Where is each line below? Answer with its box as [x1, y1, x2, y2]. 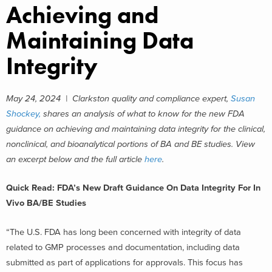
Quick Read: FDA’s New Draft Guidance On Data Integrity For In [6, 183, 260, 194]
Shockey [6, 108, 39, 119]
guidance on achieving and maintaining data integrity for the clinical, [6, 123, 265, 134]
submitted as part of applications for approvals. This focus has [6, 257, 243, 268]
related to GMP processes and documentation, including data [6, 242, 240, 253]
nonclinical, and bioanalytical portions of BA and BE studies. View [6, 138, 255, 149]
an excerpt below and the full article [6, 154, 144, 165]
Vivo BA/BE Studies [6, 198, 86, 209]
